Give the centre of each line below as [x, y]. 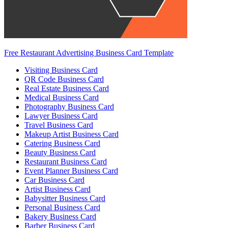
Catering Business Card [62, 144]
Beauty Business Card [60, 153]
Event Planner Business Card [71, 171]
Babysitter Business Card [65, 198]
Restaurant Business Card [66, 162]
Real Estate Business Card [67, 89]
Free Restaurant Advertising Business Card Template [89, 53]
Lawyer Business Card [61, 116]
